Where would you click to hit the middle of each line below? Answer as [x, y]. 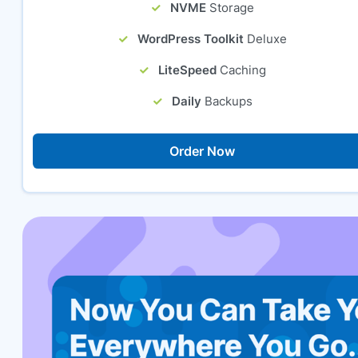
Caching [243, 70]
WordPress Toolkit [190, 38]
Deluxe [267, 38]
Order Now [202, 151]
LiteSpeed [187, 70]
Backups [228, 101]
